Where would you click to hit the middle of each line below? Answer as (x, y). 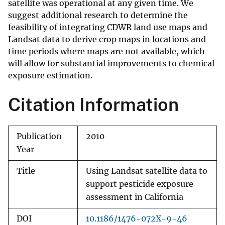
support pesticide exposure (140, 184)
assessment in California (135, 197)
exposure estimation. (50, 76)
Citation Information (93, 105)
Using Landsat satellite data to (147, 171)
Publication (39, 137)
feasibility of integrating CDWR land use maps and (108, 27)
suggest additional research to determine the (98, 15)
